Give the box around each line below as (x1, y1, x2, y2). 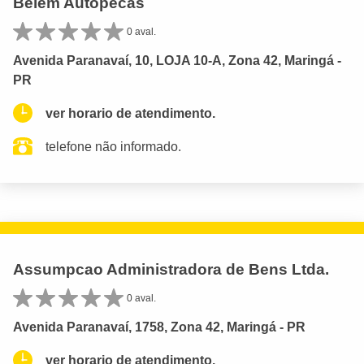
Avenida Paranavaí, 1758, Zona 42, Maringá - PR (13, 319, 305, 334)
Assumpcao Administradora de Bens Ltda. (13, 260, 329, 278)
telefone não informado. (45, 139, 181, 154)
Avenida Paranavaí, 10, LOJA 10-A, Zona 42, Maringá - (13, 53, 341, 67)
